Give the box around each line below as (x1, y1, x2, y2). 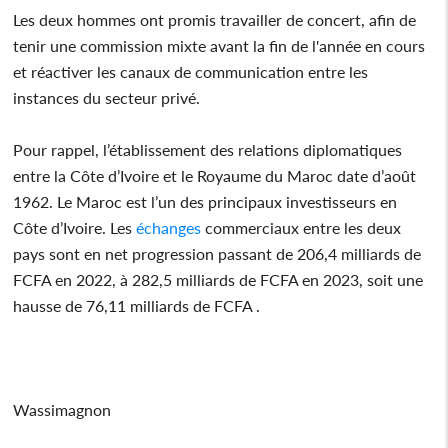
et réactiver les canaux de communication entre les (13, 61, 369, 81)
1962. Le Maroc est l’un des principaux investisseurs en (13, 191, 398, 211)
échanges (132, 217, 202, 237)
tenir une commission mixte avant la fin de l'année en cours (13, 35, 426, 55)
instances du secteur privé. (13, 87, 201, 107)
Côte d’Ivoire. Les (13, 217, 133, 237)
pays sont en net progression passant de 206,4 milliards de (13, 243, 422, 263)
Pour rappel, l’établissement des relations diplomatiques (13, 139, 403, 159)
